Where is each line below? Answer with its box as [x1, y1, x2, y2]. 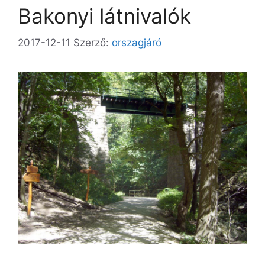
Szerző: [73, 36, 112, 49]
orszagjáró [112, 36, 161, 49]
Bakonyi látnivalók [18, 4, 191, 29]
